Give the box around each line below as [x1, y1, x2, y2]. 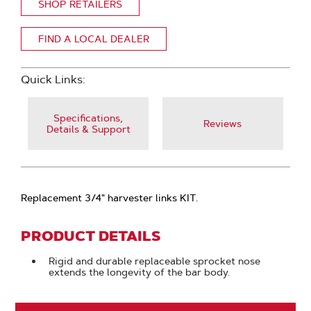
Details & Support [46, 123, 131, 135]
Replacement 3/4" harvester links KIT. [21, 192, 199, 204]
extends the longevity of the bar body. [49, 266, 230, 278]
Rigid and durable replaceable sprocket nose [49, 255, 261, 267]
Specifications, [53, 112, 124, 124]
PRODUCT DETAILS [21, 227, 161, 245]
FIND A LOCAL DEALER [38, 33, 150, 45]
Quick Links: [21, 73, 86, 86]
